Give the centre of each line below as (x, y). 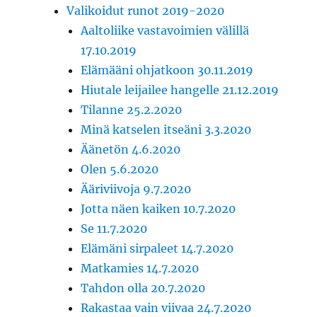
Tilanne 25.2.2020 (132, 109)
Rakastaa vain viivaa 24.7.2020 (166, 307)
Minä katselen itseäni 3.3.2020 (166, 129)
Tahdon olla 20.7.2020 (143, 288)
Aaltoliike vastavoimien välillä (165, 30)
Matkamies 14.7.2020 (140, 268)
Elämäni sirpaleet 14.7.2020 (157, 248)
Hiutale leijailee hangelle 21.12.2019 (180, 90)
